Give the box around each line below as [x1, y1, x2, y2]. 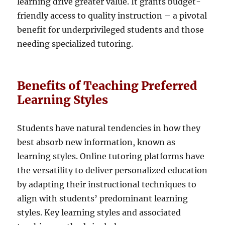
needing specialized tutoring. [17, 38, 134, 49]
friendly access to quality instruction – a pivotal [17, 10, 207, 21]
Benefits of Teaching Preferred [17, 78, 197, 93]
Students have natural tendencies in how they [17, 123, 201, 133]
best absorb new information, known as [17, 137, 176, 147]
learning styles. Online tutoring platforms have [17, 151, 205, 161]
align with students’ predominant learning [17, 193, 188, 203]
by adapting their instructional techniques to [17, 179, 197, 189]
